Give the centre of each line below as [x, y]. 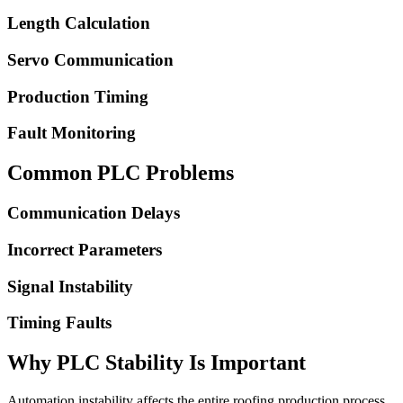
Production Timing [78, 96]
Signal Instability [70, 286]
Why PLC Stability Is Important [157, 363]
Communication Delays [94, 213]
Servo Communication [90, 60]
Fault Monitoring [72, 133]
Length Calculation [79, 23]
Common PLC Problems [121, 173]
